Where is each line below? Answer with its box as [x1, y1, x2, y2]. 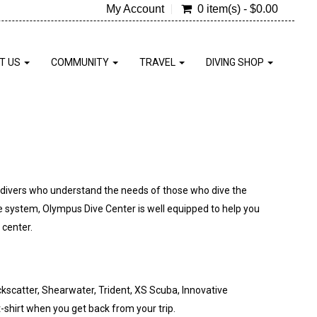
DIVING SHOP [206, 56, 266, 68]
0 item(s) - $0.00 [197, 3, 278, 15]
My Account [105, 3, 164, 15]
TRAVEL [139, 56, 178, 68]
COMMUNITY [51, 56, 111, 68]
